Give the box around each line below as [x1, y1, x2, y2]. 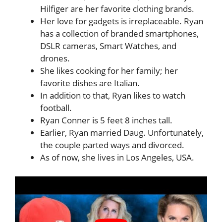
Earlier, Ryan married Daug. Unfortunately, [40, 127, 204, 139]
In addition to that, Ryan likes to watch [40, 90, 185, 102]
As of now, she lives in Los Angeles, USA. [40, 152, 194, 164]
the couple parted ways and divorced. [40, 139, 186, 151]
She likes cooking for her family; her [40, 65, 178, 77]
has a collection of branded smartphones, [40, 28, 199, 40]
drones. [40, 53, 72, 64]
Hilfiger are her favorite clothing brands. [40, 3, 196, 15]
